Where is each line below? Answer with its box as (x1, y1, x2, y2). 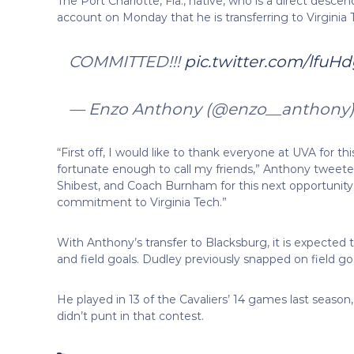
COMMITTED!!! (69, 51, 184, 71)
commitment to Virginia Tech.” (57, 194, 227, 209)
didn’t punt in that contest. (57, 308, 204, 323)
